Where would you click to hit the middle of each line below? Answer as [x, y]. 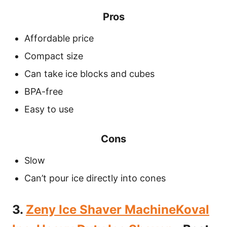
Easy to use [49, 109]
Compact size [54, 56]
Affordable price [59, 38]
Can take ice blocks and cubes [89, 74]
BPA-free [44, 91]
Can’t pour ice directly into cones [95, 178]
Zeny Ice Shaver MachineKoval [118, 210]
